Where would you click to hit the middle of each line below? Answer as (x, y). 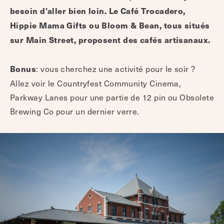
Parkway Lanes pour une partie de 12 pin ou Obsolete (112, 97)
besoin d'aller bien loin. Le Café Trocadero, (98, 11)
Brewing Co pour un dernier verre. (75, 111)
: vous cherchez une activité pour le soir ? (115, 69)
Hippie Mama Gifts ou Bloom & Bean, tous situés (110, 25)
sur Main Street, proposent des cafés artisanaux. (110, 40)
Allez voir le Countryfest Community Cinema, (96, 83)
